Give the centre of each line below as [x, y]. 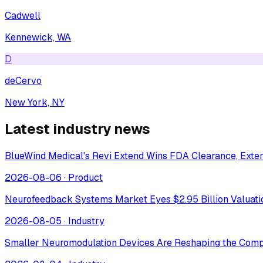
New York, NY [35, 102]
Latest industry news [77, 129]
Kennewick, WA [38, 37]
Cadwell [23, 15]
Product [85, 178]
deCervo [23, 80]
